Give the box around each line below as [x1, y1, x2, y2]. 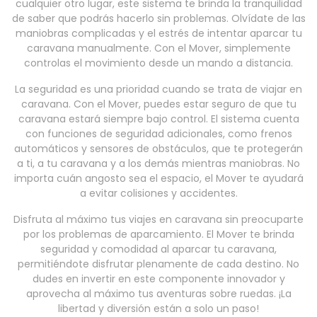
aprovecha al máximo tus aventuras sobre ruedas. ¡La [25, 287, 292, 301]
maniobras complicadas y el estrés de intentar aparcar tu [15, 26, 302, 41]
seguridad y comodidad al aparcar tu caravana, [40, 242, 277, 257]
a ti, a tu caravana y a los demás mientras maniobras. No [17, 156, 300, 171]
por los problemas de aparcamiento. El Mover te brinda [23, 227, 294, 242]
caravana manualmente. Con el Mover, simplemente [26, 41, 291, 56]
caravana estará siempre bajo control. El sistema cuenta [18, 112, 299, 127]
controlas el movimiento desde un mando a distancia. [24, 56, 293, 71]
